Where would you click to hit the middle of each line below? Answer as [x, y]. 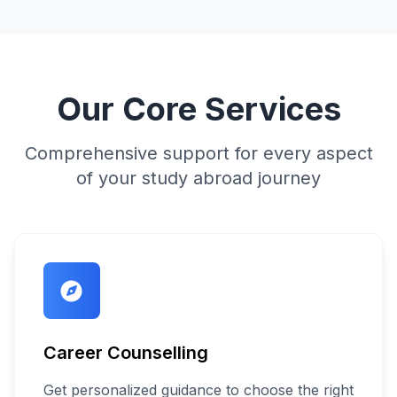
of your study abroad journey [198, 178]
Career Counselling [126, 353]
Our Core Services [198, 109]
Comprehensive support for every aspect [198, 153]
